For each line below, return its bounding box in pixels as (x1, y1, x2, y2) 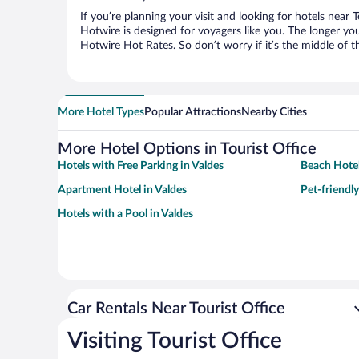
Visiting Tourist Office (67, 329, 282, 353)
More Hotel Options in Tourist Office (58, 141, 317, 158)
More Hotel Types (58, 107, 144, 119)
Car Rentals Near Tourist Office (67, 301, 285, 317)
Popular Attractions (144, 107, 241, 119)
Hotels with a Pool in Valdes (58, 208, 193, 220)
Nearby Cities (241, 107, 307, 119)
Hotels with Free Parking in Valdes (58, 160, 224, 172)
